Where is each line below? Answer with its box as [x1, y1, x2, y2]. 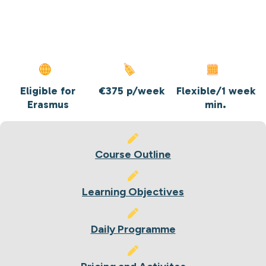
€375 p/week [99, 84, 165, 97]
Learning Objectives [82, 185, 184, 198]
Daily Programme [90, 223, 176, 236]
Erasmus [27, 98, 69, 111]
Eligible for [20, 84, 76, 97]
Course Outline [95, 148, 171, 161]
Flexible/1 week [176, 84, 255, 97]
